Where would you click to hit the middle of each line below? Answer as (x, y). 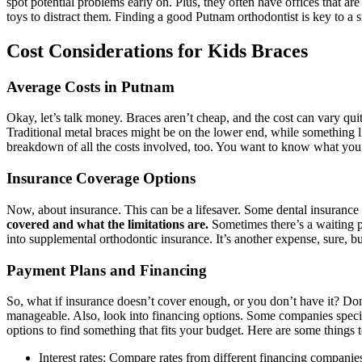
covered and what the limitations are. (107, 224)
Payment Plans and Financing (107, 270)
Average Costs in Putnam (90, 86)
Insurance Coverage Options (101, 179)
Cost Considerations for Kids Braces (157, 51)
